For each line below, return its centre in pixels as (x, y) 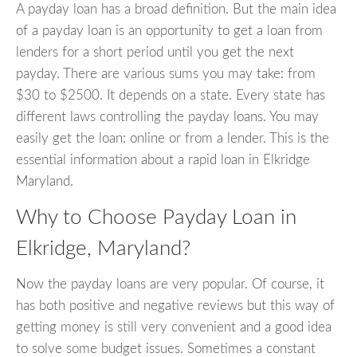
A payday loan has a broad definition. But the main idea (176, 10)
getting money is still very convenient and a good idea (174, 327)
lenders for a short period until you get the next (155, 53)
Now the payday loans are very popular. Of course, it (170, 284)
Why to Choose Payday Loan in (156, 218)
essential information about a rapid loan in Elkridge (163, 160)
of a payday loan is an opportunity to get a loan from (169, 31)
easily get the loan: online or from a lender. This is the (173, 139)
